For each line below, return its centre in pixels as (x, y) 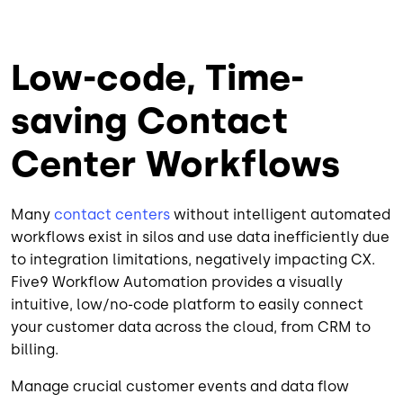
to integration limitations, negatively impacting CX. (193, 260)
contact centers (112, 215)
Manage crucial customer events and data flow (180, 387)
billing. (35, 350)
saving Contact (149, 121)
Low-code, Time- (157, 78)
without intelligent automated (280, 215)
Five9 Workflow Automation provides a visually (177, 282)
